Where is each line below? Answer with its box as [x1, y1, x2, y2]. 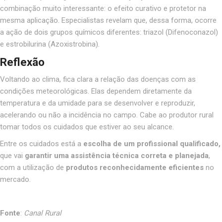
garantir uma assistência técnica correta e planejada [25, 151, 209, 160]
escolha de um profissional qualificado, [83, 139, 221, 148]
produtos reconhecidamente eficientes [66, 163, 204, 172]
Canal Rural [24, 208, 61, 218]
